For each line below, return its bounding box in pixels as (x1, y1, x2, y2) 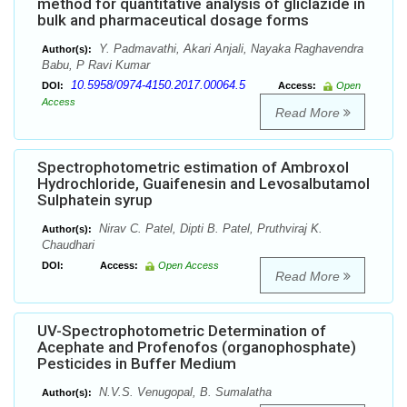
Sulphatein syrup (37, 191, 153, 210)
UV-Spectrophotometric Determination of (37, 322, 326, 341)
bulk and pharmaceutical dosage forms (37, 11, 309, 30)
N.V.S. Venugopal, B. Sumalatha (95, 385, 272, 400)
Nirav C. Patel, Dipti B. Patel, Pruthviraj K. (95, 222, 323, 236)
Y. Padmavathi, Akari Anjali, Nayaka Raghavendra (95, 42, 363, 56)
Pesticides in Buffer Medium (37, 354, 236, 373)
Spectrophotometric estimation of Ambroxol (37, 158, 349, 177)
